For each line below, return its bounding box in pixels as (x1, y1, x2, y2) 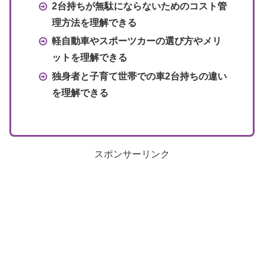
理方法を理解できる (51, 18, 137, 28)
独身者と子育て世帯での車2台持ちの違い (51, 71, 227, 81)
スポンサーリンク (94, 148, 170, 159)
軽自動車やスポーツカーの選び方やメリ (51, 36, 222, 47)
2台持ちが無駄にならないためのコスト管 (51, 1, 227, 12)
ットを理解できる (51, 52, 127, 63)
